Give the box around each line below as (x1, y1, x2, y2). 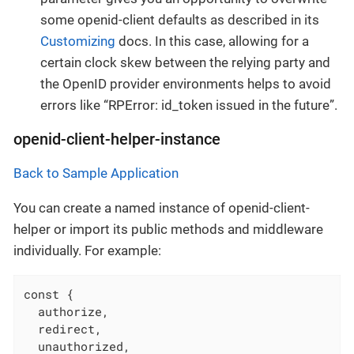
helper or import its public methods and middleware (13, 221, 323, 238)
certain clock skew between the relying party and (40, 55, 330, 71)
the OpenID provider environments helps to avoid (40, 76, 331, 92)
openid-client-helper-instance (13, 130, 220, 149)
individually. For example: (13, 243, 161, 259)
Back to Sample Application (13, 165, 179, 182)
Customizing (40, 33, 115, 50)
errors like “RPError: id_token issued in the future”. (40, 97, 337, 114)
